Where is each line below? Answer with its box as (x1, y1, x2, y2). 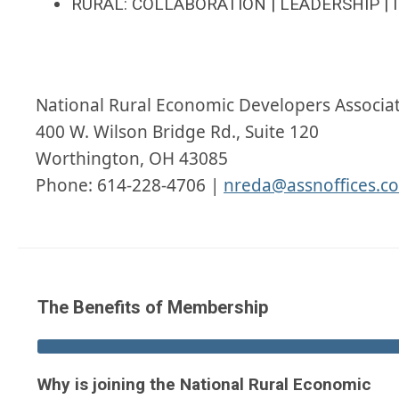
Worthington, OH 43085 (36, 147, 228, 171)
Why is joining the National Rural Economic (37, 374, 371, 395)
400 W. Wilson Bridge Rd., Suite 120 (36, 120, 319, 144)
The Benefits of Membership (37, 297, 268, 319)
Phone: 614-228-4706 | (36, 174, 224, 198)
